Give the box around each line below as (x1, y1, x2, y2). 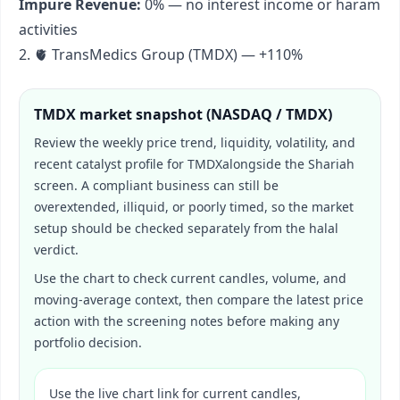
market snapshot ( (76, 104, 211, 124)
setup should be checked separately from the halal (34, 220, 338, 237)
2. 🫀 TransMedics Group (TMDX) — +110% (19, 45, 303, 64)
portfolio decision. (34, 334, 142, 351)
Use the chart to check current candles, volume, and (34, 270, 346, 287)
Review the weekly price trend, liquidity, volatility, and (34, 134, 355, 151)
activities (19, 20, 78, 39)
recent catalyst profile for (34, 155, 187, 172)
